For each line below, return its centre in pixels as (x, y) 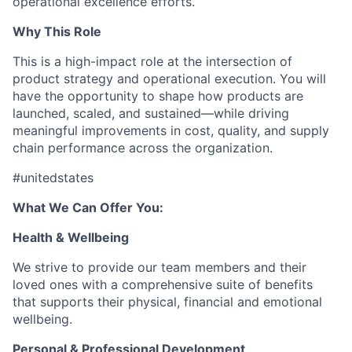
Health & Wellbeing (71, 237)
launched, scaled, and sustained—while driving (151, 113)
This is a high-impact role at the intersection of (152, 61)
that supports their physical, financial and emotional (167, 302)
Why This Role (57, 31)
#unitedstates (53, 178)
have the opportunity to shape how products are (158, 96)
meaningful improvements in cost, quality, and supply (171, 130)
